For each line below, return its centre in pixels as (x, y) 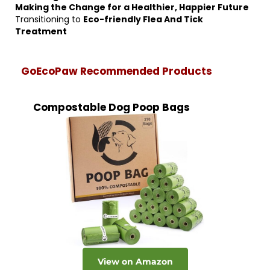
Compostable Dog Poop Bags (111, 107)
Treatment (41, 31)
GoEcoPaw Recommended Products (117, 71)
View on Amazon (135, 261)
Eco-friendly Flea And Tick (143, 19)
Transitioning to (49, 19)
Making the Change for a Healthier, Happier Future (132, 7)
